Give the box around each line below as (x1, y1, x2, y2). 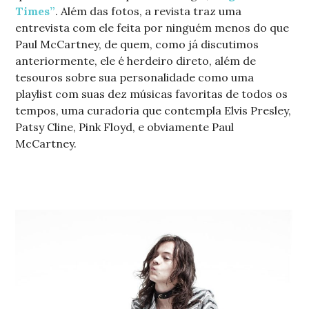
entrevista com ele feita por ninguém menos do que (15, 20, 290, 34)
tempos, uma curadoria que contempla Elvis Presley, (15, 103, 292, 117)
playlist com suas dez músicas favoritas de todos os (15, 86, 288, 101)
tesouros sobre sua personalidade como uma (15, 70, 255, 84)
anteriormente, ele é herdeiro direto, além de (15, 53, 257, 68)
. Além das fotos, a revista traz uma (55, 3, 242, 18)
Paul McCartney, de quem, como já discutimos (15, 37, 259, 51)
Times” (15, 3, 56, 18)
